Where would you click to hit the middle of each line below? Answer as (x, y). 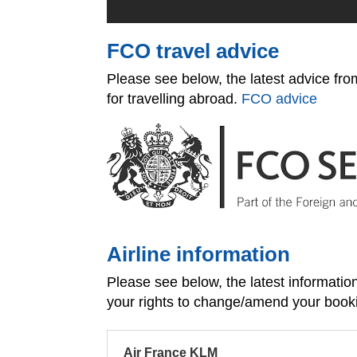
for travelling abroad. (175, 99)
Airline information (199, 254)
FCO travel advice (193, 51)
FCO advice (280, 99)
